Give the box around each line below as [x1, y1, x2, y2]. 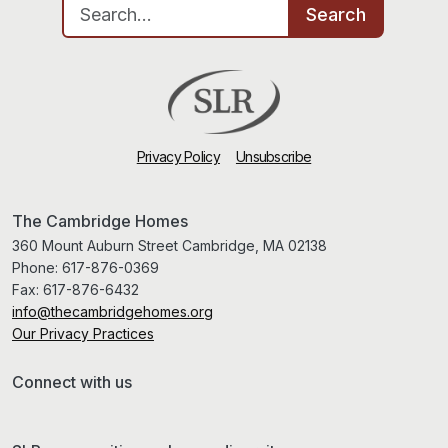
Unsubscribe [235, 148, 312, 166]
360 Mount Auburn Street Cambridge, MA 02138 [12, 237, 327, 255]
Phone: [12, 259, 62, 277]
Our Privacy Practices [12, 325, 154, 343]
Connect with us [12, 372, 132, 393]
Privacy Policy [136, 148, 220, 166]
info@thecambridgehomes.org [12, 303, 213, 321]
